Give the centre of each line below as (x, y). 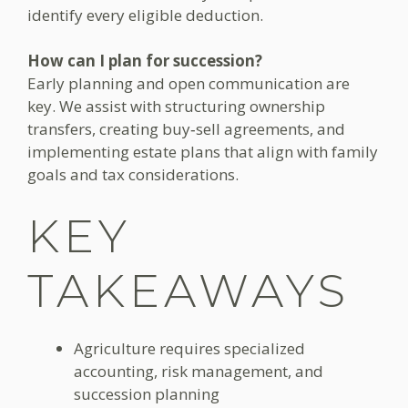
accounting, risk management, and (199, 371)
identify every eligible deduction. (145, 15)
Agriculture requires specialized (189, 348)
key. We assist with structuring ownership (176, 106)
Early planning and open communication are (189, 83)
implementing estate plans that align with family (203, 152)
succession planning (147, 393)
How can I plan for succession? (145, 61)
